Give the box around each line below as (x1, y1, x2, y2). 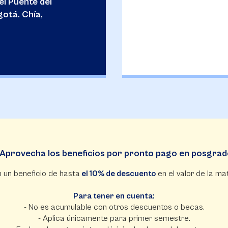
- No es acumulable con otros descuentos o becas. (23, 203, 205, 212)
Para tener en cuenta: (73, 191, 155, 201)
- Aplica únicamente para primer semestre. (38, 214, 190, 223)
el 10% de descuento (81, 169, 156, 178)
